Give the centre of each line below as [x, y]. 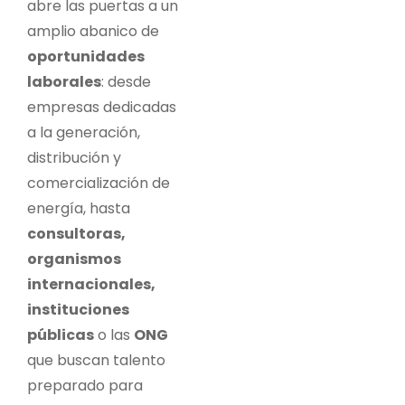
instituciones [78, 309]
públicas [61, 334]
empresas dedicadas [102, 107]
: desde [126, 81]
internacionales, [91, 284]
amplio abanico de [93, 31]
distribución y [74, 157]
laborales [64, 81]
